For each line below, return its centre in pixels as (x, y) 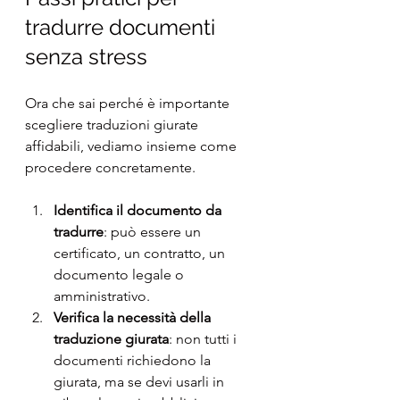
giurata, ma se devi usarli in (141, 381)
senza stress (86, 56)
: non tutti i (204, 338)
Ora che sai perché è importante (129, 103)
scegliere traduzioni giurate (113, 124)
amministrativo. (102, 296)
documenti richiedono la (134, 360)
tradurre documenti (123, 27)
